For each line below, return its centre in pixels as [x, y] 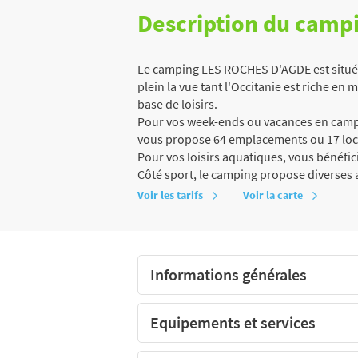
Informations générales [229, 274]
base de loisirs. [177, 103]
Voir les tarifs [170, 195]
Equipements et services [233, 322]
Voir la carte [273, 195]
